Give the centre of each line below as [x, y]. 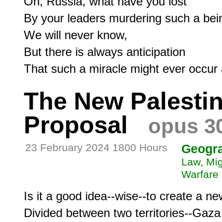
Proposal [76, 125]
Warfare [200, 174]
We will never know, [76, 35]
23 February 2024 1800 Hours [96, 147]
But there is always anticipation [105, 52]
